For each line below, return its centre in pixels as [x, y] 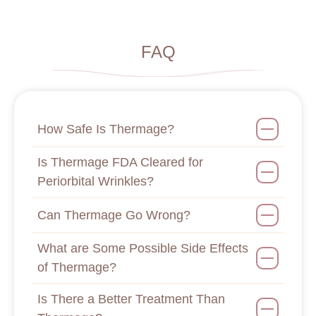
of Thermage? [77, 268]
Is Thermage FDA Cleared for [120, 163]
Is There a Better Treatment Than [131, 299]
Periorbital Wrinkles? [96, 182]
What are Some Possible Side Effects [143, 249]
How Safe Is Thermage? [106, 129]
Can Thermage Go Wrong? [114, 215]
